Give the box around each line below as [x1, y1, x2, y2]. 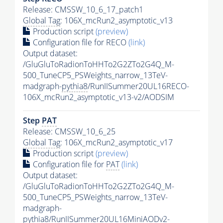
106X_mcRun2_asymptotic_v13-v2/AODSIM [23, 92, 174, 103]
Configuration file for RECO [31, 37, 128, 48]
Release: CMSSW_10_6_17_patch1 [23, 4, 143, 15]
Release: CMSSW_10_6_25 [23, 126, 115, 137]
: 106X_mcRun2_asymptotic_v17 [60, 137, 173, 148]
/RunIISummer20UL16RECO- [88, 81, 189, 92]
